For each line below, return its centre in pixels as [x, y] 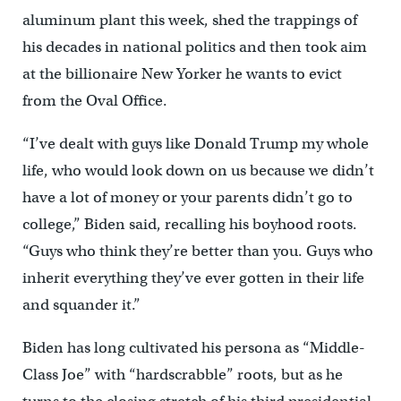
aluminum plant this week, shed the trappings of [189, 21]
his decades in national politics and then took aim [194, 47]
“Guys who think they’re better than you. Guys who [197, 252]
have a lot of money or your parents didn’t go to [187, 198]
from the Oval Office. [94, 101]
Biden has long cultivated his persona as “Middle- [193, 348]
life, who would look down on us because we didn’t [198, 171]
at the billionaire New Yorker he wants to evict [182, 74]
